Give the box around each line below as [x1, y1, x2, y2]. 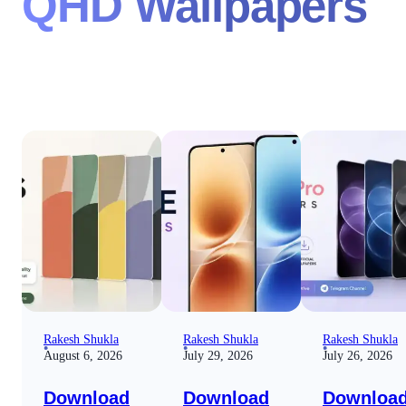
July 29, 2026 [183, 348, 253, 362]
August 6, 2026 [43, 348, 122, 362]
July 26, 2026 [323, 348, 392, 362]
